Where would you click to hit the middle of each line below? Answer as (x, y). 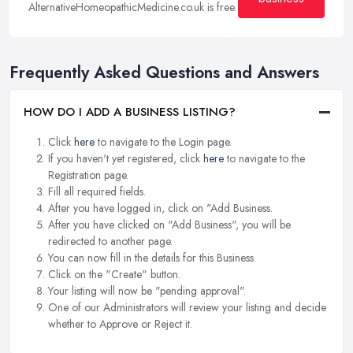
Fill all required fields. (97, 192)
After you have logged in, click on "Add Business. (160, 208)
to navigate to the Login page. (163, 142)
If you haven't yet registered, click (126, 159)
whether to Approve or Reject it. (120, 324)
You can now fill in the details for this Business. (152, 258)
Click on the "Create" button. (114, 275)
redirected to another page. (110, 242)
